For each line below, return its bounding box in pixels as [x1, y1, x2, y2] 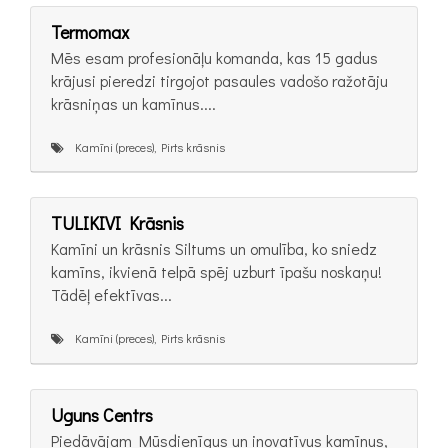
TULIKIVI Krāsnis [51, 211, 184, 236]
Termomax [51, 19, 129, 44]
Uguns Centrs [51, 402, 153, 427]
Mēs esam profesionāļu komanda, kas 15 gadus [51, 46, 378, 68]
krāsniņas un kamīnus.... [51, 92, 216, 114]
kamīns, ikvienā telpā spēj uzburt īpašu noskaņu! [51, 261, 382, 283]
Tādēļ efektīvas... [51, 284, 172, 306]
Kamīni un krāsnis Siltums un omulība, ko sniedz [51, 238, 377, 260]
